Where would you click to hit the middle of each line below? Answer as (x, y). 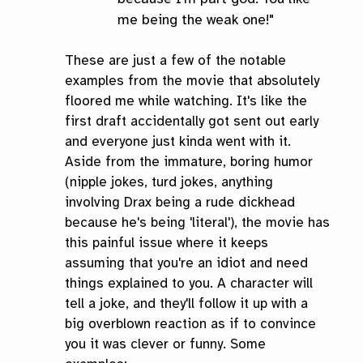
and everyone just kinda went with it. (178, 142)
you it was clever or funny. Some (165, 344)
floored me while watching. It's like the (186, 101)
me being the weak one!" (196, 20)
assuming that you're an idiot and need (186, 263)
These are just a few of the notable (175, 61)
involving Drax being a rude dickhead (180, 203)
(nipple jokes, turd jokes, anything (169, 182)
